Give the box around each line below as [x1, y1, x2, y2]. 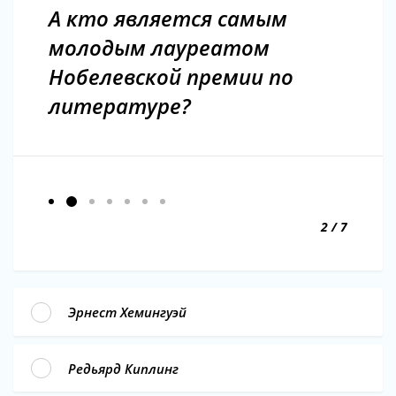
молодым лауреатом [49, 33, 270, 63]
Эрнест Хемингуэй [68, 303, 187, 322]
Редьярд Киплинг [68, 359, 179, 377]
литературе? [49, 91, 191, 121]
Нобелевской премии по [49, 62, 293, 92]
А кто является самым [49, 4, 287, 34]
